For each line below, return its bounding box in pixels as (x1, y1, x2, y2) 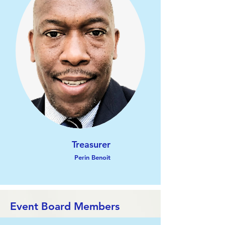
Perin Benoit (74, 153, 110, 161)
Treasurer (71, 139, 110, 150)
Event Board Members (10, 200, 120, 212)
